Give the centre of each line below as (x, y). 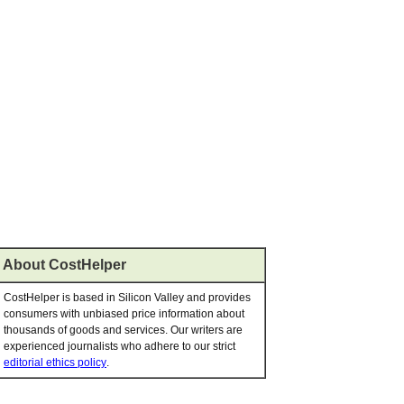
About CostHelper (64, 265)
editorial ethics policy (55, 363)
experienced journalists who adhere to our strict (119, 346)
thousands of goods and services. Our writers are (123, 330)
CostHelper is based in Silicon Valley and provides (127, 298)
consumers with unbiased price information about (124, 314)
